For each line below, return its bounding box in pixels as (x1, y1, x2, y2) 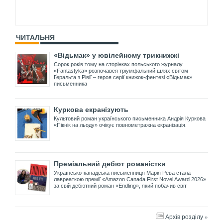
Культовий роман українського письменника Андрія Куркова (54, 115, 206, 121)
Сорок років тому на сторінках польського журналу (54, 61, 183, 67)
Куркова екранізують (54, 105, 128, 113)
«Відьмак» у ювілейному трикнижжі (54, 51, 179, 59)
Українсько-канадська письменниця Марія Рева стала (54, 169, 191, 176)
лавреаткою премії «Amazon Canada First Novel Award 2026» (54, 176, 206, 182)
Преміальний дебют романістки (54, 159, 166, 168)
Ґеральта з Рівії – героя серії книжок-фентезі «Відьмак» (54, 74, 192, 80)
